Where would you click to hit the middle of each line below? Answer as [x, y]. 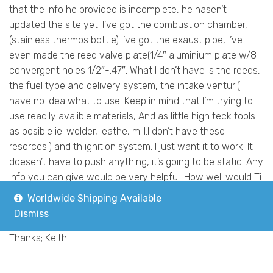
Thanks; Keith [38, 238]
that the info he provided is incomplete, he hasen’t [118, 9]
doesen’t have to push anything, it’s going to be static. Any [136, 161]
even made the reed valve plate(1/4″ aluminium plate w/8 [133, 55]
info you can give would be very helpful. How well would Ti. [136, 177]
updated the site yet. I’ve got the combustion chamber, [128, 24]
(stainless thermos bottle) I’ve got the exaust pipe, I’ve [126, 40]
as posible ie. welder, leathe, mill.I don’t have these [117, 131]
